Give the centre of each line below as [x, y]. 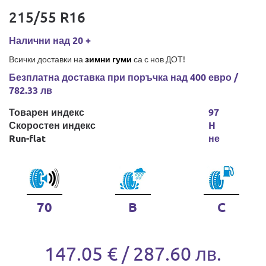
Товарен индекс [47, 112]
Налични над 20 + [50, 40]
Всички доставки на [47, 59]
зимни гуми [108, 59]
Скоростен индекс [52, 125]
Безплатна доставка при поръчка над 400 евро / [123, 77]
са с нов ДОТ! [159, 59]
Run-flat [27, 138]
